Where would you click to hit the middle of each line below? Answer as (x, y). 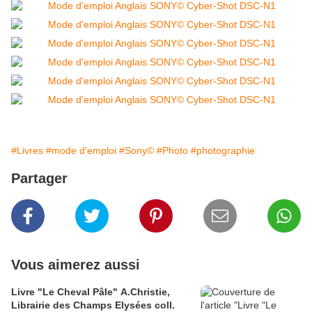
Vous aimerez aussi (76, 265)
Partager (39, 179)
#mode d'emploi (81, 151)
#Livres (27, 151)
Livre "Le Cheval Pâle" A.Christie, (91, 292)
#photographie (223, 151)
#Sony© (136, 151)
